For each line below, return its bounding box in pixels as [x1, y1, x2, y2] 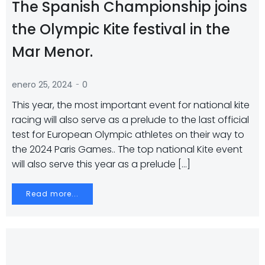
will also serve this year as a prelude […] [12, 157, 190, 171]
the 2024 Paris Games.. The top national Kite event [12, 143, 243, 156]
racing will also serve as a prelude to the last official [12, 113, 249, 127]
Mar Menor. [12, 42, 93, 62]
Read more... [26, 189, 79, 199]
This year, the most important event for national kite [12, 98, 250, 112]
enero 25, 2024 [12, 79, 73, 91]
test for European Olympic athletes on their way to [12, 128, 244, 141]
